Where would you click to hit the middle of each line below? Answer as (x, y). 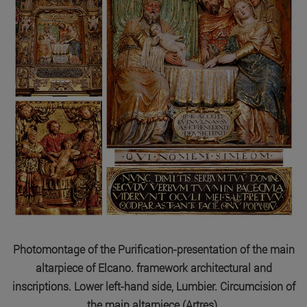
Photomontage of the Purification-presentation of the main (153, 249)
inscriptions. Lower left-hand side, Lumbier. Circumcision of (153, 286)
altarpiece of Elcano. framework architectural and (153, 267)
